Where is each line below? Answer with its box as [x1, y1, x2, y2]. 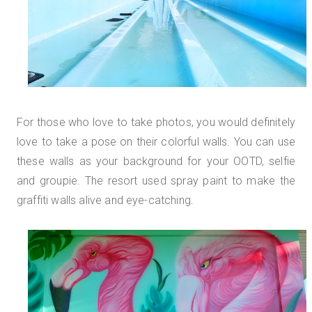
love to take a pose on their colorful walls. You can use [17, 134, 295, 148]
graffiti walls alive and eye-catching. [17, 193, 194, 207]
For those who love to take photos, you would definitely [17, 115, 295, 129]
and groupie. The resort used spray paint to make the [17, 173, 295, 187]
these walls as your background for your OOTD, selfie [17, 154, 295, 168]
